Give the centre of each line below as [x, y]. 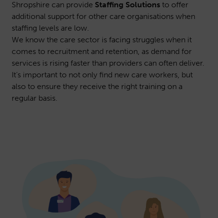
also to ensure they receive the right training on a [97, 86]
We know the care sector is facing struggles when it [102, 40]
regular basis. [35, 98]
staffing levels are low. [50, 28]
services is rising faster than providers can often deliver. [108, 63]
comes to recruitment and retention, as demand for [102, 51]
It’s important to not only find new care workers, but [102, 75]
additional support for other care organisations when [103, 16]
